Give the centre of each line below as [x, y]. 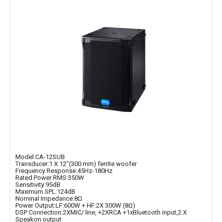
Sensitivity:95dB [38, 185]
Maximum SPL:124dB [45, 192]
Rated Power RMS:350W [50, 178]
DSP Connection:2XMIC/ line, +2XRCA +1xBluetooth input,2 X [101, 212]
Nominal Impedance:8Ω [49, 198]
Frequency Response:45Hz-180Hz [64, 171]
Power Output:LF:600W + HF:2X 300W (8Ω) [75, 205]
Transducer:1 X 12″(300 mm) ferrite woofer [76, 164]
